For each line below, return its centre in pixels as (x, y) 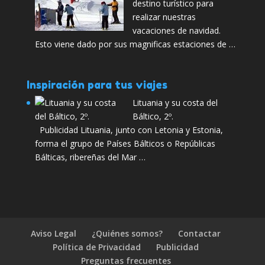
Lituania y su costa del (175, 102)
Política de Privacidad (97, 247)
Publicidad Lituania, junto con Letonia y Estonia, (129, 130)
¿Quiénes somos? (127, 234)
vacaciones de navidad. (176, 30)
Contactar (200, 234)
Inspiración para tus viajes (97, 84)
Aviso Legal (54, 234)
